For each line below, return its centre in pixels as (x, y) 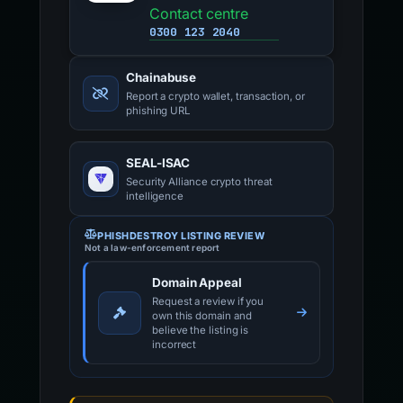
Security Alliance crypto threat (199, 182)
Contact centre (199, 14)
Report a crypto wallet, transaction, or (215, 97)
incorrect (175, 345)
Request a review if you (208, 302)
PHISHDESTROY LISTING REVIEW (181, 236)
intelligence (155, 197)
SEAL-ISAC (158, 163)
